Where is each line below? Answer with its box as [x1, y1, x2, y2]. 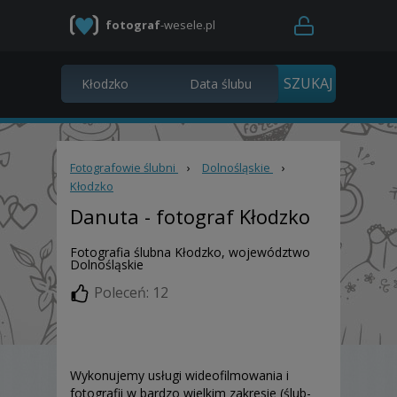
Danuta [70, 203, 139, 230]
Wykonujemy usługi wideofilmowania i [70, 367, 289, 384]
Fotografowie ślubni [70, 160, 175, 175]
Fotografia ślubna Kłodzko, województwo [70, 244, 310, 261]
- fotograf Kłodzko [139, 203, 310, 230]
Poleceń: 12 [94, 283, 168, 303]
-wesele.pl [160, 17, 215, 33]
